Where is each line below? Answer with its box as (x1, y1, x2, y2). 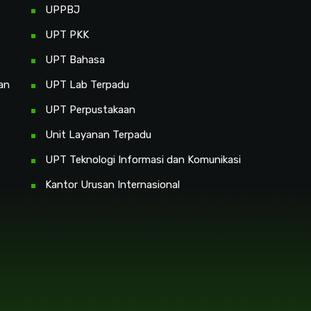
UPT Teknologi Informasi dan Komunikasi (45, 153, 241, 167)
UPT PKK (45, 28, 89, 42)
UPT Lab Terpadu (45, 78, 129, 92)
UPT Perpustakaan (45, 103, 135, 117)
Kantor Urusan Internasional (45, 178, 180, 192)
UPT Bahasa (45, 53, 105, 67)
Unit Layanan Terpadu (45, 128, 151, 142)
